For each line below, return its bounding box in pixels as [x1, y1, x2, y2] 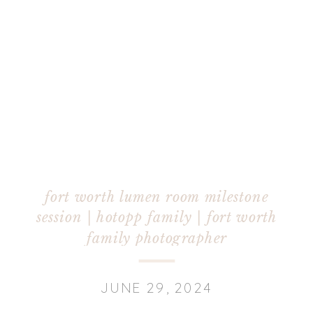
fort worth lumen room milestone [44, 187, 269, 205]
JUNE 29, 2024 [101, 278, 212, 297]
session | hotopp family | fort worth [36, 208, 277, 226]
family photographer [86, 228, 227, 247]
